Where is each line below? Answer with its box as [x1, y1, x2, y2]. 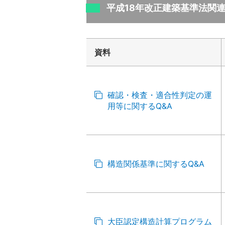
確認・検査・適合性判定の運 [107, 90, 212, 100]
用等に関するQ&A [107, 101, 172, 111]
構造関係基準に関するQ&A [107, 159, 204, 169]
